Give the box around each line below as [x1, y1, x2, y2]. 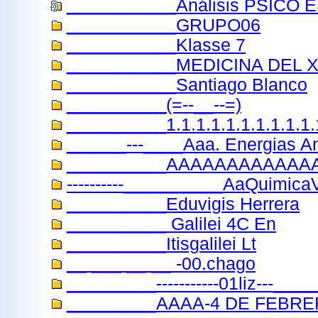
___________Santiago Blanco [67, 75, 307, 94]
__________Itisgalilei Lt [67, 234, 256, 253]
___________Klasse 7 [67, 35, 246, 55]
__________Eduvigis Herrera [67, 194, 300, 214]
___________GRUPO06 [67, 16, 261, 35]
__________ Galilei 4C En [67, 214, 276, 234]
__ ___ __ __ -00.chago [67, 254, 256, 273]
